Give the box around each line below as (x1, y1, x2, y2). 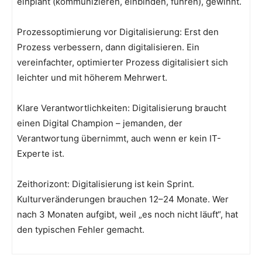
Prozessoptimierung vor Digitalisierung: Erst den (17, 26, 219, 38)
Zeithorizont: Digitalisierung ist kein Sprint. (17, 178, 194, 190)
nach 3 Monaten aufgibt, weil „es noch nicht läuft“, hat (17, 209, 238, 220)
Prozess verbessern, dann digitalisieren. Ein (17, 42, 199, 53)
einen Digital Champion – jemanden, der (17, 118, 182, 129)
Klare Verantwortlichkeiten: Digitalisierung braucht (17, 102, 226, 114)
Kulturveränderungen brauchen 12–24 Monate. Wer (17, 194, 229, 205)
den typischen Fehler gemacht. (17, 224, 144, 236)
